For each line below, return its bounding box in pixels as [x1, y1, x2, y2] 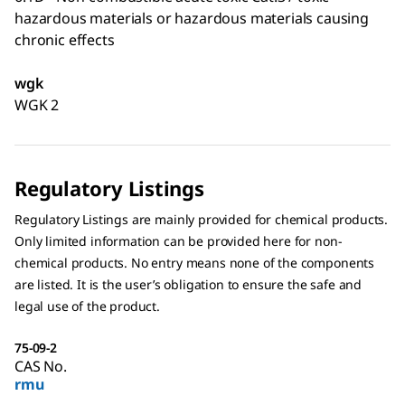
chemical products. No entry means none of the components [14, 254, 375, 272]
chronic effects [14, 30, 115, 51]
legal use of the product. [14, 297, 160, 316]
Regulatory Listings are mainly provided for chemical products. [14, 211, 389, 229]
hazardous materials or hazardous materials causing [14, 8, 369, 29]
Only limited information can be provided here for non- [14, 232, 343, 250]
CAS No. [14, 356, 67, 377]
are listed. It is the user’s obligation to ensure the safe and [14, 276, 363, 294]
